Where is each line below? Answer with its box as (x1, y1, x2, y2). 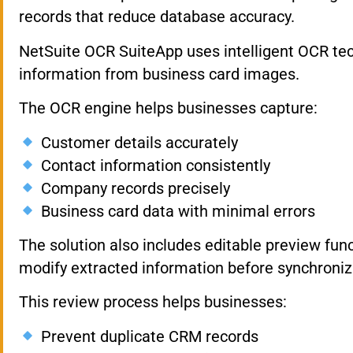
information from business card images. (19, 64, 299, 84)
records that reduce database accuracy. (19, 7, 295, 27)
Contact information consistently (36, 155, 270, 175)
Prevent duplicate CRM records (36, 326, 258, 346)
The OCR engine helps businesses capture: (19, 98, 318, 118)
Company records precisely (36, 178, 230, 198)
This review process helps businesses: (19, 292, 287, 312)
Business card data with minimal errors (36, 201, 315, 221)
